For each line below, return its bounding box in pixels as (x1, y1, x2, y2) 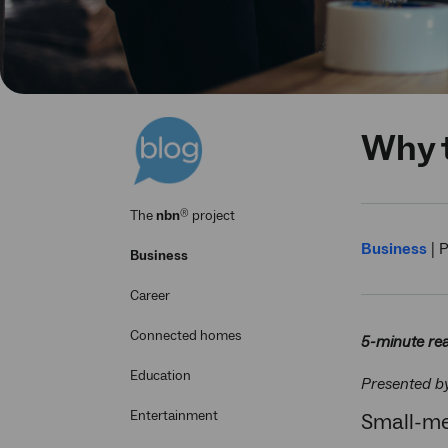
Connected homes (130, 327, 242, 346)
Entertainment (130, 407, 218, 426)
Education (130, 367, 191, 386)
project (189, 207, 235, 226)
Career (130, 287, 170, 306)
